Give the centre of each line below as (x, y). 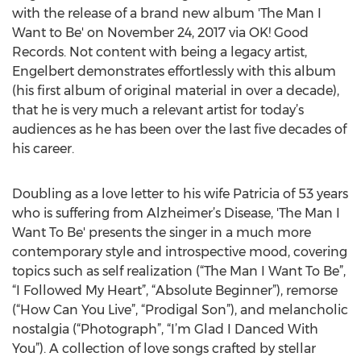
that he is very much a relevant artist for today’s (158, 110)
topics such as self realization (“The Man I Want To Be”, (179, 271)
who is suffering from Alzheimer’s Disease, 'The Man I (176, 213)
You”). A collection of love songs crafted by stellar (164, 349)
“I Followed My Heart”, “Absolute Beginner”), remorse (175, 290)
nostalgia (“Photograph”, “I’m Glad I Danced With (165, 329)
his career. (43, 149)
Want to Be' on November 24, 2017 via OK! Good (160, 33)
